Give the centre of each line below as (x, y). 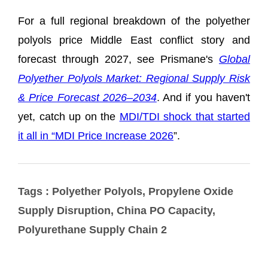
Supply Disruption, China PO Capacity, (117, 210)
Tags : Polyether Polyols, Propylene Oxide (126, 191)
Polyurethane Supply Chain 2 (92, 229)
